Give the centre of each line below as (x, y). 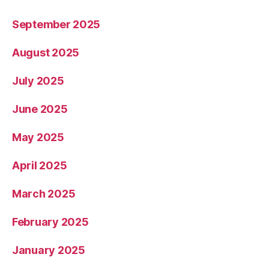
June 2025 (40, 109)
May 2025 (38, 137)
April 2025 (40, 165)
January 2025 (49, 250)
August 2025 (46, 52)
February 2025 (50, 222)
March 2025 (44, 193)
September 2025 (56, 24)
